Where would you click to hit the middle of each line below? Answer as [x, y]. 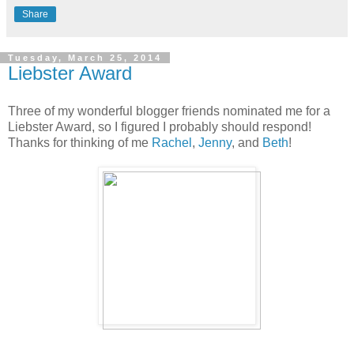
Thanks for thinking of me [80, 142]
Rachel [172, 142]
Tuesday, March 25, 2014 [85, 58]
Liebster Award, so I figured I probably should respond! [161, 126]
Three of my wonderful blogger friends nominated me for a [169, 111]
